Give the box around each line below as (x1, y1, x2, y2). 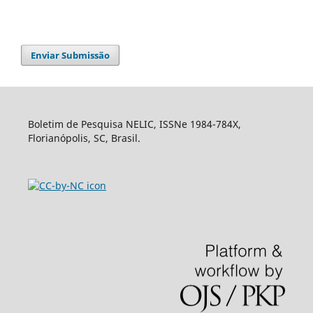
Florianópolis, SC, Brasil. (27, 131, 140, 145)
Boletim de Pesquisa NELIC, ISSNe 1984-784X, (27, 117, 241, 131)
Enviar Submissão (31, 48, 110, 61)
